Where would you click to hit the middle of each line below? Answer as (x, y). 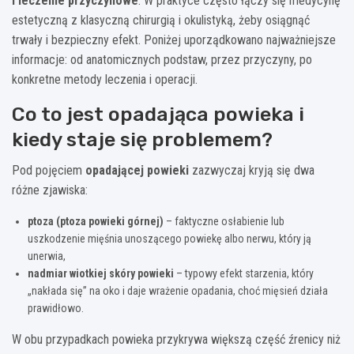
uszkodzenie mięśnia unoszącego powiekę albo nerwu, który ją (169, 238)
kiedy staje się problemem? (142, 139)
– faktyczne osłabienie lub (224, 221)
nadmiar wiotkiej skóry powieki (101, 273)
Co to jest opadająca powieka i (158, 114)
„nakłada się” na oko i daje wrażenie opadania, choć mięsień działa (178, 290)
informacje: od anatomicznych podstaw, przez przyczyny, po (162, 59)
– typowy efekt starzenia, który (244, 273)
